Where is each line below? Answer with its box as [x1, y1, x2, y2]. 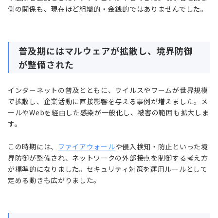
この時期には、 [8, 141, 58, 151]
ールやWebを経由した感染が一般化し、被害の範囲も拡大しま [8, 107, 209, 117]
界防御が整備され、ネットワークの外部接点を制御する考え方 [8, 152, 208, 163]
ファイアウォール [57, 141, 115, 151]
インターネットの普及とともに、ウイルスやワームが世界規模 [8, 85, 208, 95]
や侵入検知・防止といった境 [115, 141, 208, 151]
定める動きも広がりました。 [8, 175, 101, 185]
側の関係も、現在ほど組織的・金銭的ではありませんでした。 [8, 3, 208, 14]
